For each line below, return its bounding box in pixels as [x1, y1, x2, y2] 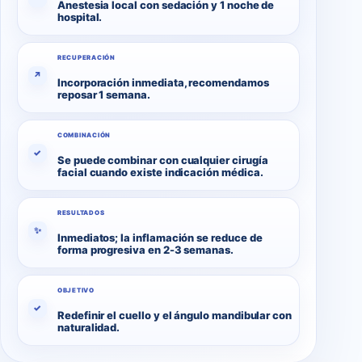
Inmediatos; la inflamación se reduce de [57, 230, 263, 244]
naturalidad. [57, 320, 120, 334]
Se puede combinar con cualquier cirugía [57, 153, 268, 166]
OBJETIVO [57, 285, 95, 294]
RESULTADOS [57, 208, 105, 217]
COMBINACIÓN [57, 130, 112, 139]
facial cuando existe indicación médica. [57, 165, 263, 179]
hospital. [57, 10, 103, 23]
